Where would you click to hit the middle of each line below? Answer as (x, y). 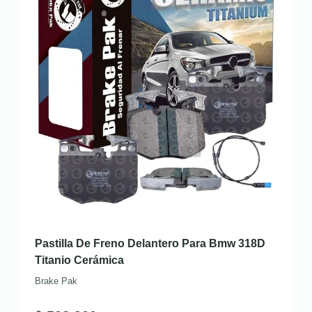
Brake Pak (56, 281)
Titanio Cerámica (79, 260)
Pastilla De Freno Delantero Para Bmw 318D (150, 243)
